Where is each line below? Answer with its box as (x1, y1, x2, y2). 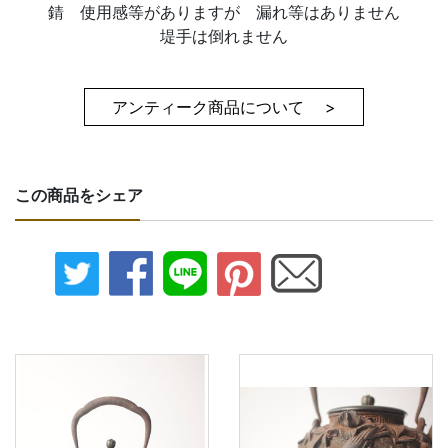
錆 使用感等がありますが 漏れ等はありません (48, 2, 400, 22)
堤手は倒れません (160, 26, 288, 46)
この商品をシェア (15, 185, 143, 205)
